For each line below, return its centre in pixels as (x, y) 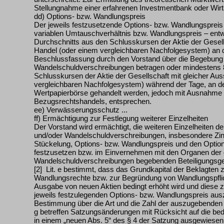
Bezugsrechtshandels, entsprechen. (93, 101)
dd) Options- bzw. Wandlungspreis (90, 16)
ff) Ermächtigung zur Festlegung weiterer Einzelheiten (121, 118)
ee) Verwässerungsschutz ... (81, 110)
